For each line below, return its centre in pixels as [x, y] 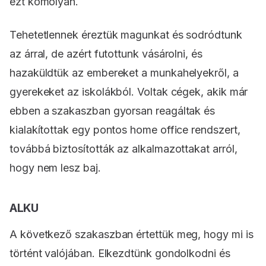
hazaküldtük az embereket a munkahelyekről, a [124, 73]
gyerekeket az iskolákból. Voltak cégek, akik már [129, 92]
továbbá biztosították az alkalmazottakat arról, [123, 149]
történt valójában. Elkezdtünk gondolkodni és [120, 254]
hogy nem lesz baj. [55, 168]
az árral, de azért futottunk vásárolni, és [106, 54]
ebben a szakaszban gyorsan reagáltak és [113, 111]
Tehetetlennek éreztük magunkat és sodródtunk [126, 35]
